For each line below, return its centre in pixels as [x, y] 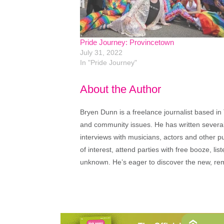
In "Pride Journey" [108, 63]
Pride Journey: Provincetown [127, 42]
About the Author [120, 89]
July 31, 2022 [101, 53]
